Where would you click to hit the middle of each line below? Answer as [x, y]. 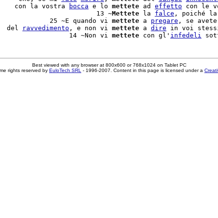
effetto [168, 6]
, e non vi [91, 28]
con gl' [155, 35]
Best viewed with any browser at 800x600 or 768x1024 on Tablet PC [109, 65]
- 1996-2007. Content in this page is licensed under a [143, 70]
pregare [164, 21]
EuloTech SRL [65, 70]
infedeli [186, 35]
